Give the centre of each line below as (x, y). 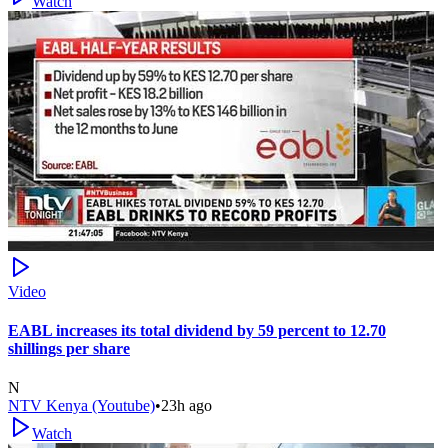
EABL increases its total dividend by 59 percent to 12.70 (197, 331)
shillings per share (69, 349)
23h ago (186, 406)
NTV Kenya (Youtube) (81, 406)
